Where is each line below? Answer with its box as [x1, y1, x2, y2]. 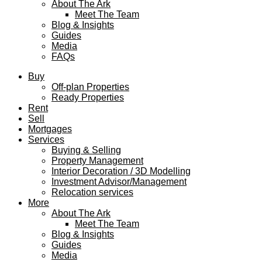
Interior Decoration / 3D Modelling [51, 166, 191, 176]
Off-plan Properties [51, 82, 129, 92]
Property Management [51, 156, 143, 166]
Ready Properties [51, 92, 124, 102]
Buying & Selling [51, 145, 121, 155]
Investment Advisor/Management [51, 177, 187, 187]
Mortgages [28, 124, 72, 134]
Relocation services [51, 187, 133, 197]
